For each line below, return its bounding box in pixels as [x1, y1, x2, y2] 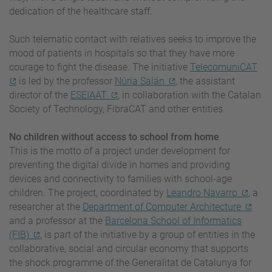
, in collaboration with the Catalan [118, 89, 261, 101]
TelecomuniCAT [190, 61, 257, 73]
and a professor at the [9, 214, 105, 226]
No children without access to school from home [9, 131, 219, 143]
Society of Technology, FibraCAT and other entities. [9, 103, 225, 115]
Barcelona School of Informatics [105, 214, 242, 226]
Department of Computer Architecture [83, 200, 241, 212]
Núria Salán [115, 75, 165, 87]
